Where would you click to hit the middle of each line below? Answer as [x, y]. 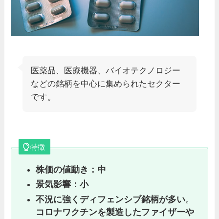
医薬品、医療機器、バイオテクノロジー [106, 71]
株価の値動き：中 [71, 169]
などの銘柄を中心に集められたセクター [106, 84]
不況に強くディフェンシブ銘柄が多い [110, 199]
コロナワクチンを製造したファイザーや [115, 212]
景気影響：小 [62, 185]
